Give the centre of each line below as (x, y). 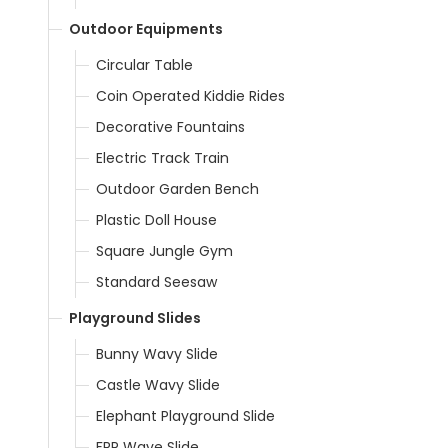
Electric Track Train (162, 157)
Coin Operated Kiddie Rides (190, 95)
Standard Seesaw (156, 281)
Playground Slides (135, 317)
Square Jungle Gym (164, 250)
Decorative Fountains (170, 126)
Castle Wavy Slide (158, 384)
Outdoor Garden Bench (177, 188)
